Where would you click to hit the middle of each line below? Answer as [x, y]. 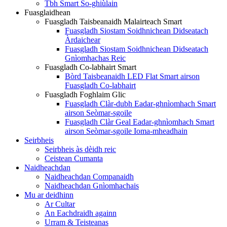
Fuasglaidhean [47, 12]
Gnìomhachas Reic [95, 58]
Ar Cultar [60, 204]
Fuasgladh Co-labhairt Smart [90, 67]
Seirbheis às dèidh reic [80, 149]
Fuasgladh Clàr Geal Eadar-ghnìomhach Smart [140, 122]
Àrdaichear [83, 40]
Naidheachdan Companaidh [89, 177]
